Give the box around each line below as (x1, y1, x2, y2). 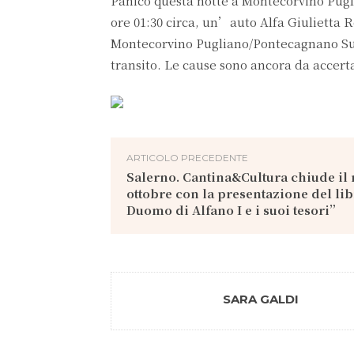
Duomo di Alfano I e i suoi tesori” (126, 201, 341, 218)
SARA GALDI (223, 292, 299, 307)
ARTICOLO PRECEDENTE (126, 152, 248, 164)
